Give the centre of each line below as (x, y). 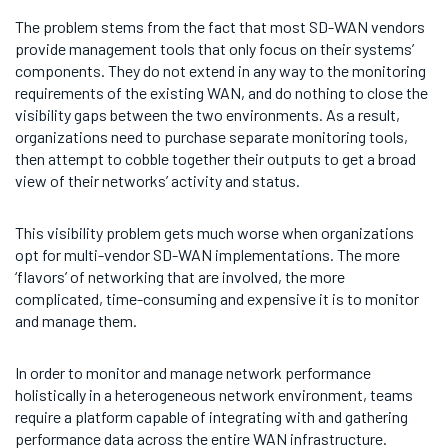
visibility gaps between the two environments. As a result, (207, 114)
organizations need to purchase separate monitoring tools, (211, 136)
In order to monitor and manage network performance (193, 372)
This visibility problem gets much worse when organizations (214, 232)
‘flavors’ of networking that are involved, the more (180, 276)
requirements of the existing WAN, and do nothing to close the (221, 92)
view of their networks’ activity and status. (157, 180)
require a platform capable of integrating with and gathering (211, 416)
